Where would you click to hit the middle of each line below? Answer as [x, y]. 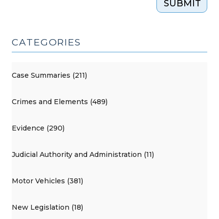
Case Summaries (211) [49, 75]
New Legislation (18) [47, 207]
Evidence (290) [38, 128]
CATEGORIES [47, 42]
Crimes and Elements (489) [60, 101]
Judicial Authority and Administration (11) [83, 154]
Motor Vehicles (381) [47, 181]
